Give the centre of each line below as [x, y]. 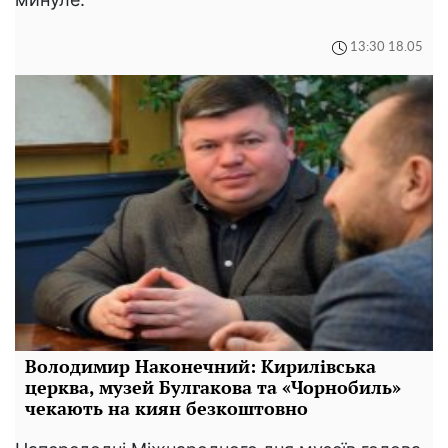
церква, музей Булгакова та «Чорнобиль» [213, 386]
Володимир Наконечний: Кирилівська [200, 365]
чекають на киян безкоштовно [166, 407]
